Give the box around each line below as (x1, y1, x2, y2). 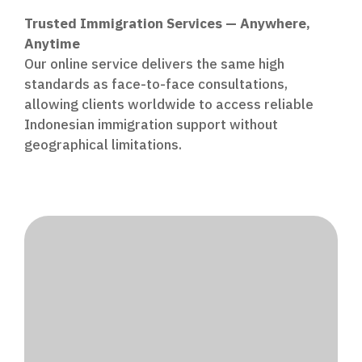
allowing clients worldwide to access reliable (24, 95, 314, 113)
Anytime (24, 35, 80, 53)
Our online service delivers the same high (24, 55, 284, 73)
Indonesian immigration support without (24, 116, 278, 133)
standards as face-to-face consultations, (24, 75, 288, 93)
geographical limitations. (24, 136, 182, 154)
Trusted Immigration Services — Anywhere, (24, 15, 310, 32)
